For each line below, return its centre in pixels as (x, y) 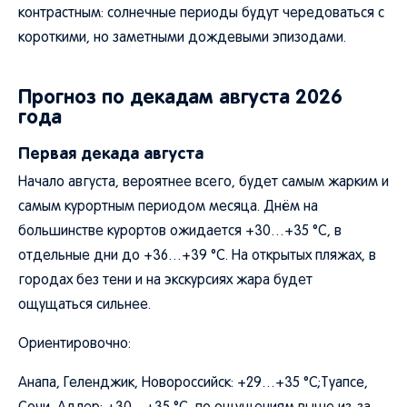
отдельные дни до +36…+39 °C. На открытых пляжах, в (197, 256)
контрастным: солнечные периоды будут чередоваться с (201, 14)
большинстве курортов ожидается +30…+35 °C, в (180, 232)
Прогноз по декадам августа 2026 (180, 97)
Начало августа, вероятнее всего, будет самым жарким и (203, 183)
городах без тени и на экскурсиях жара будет (165, 281)
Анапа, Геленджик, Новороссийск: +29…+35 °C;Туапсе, (193, 383)
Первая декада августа (111, 153)
